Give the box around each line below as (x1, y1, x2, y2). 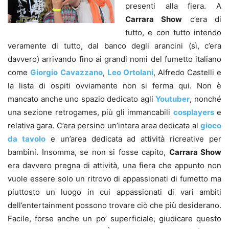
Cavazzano (60, 67, 103, 77)
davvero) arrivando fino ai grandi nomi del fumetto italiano (8, 54, 221, 64)
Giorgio (30, 67, 58, 77)
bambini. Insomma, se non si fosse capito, (8, 147, 169, 157)
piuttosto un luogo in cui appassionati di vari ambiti (8, 187, 221, 197)
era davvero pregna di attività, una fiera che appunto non (8, 160, 221, 170)
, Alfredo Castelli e (153, 67, 221, 77)
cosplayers (173, 107, 214, 117)
